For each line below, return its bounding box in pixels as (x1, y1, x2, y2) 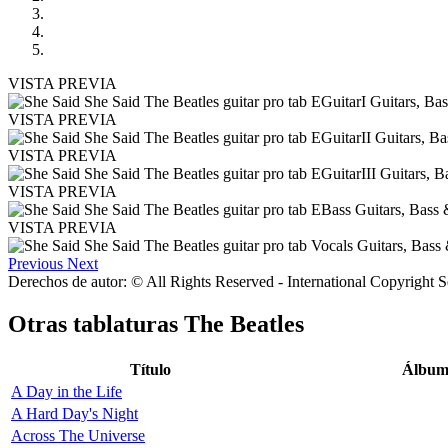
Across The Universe (11, 426, 145, 444)
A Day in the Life (11, 382, 122, 400)
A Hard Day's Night (11, 404, 138, 422)
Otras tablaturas (8, 310, 184, 337)
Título (130, 360, 171, 378)
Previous (8, 254, 63, 272)
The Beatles (184, 310, 304, 337)
